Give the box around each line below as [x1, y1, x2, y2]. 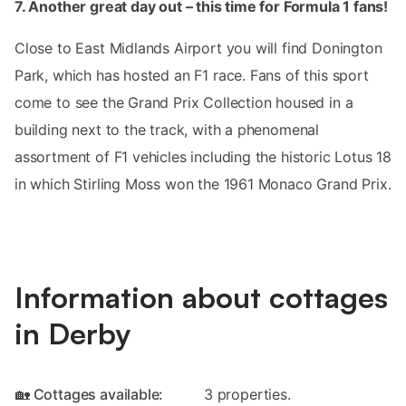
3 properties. [204, 385, 291, 404]
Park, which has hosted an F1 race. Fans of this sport [14, 65, 369, 84]
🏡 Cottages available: [15, 385, 164, 404]
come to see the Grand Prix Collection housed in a [14, 92, 353, 111]
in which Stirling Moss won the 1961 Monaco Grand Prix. [14, 174, 391, 193]
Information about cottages [14, 279, 388, 316]
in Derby [14, 315, 130, 353]
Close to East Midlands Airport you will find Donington [14, 38, 382, 57]
